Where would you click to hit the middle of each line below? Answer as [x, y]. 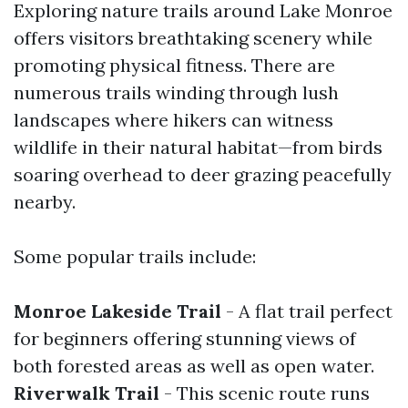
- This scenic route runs [265, 393]
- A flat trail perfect [307, 311]
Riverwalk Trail [87, 393]
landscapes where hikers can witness [173, 120]
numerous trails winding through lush [176, 92]
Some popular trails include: [135, 256]
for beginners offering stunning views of [185, 338]
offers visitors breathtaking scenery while [193, 38]
